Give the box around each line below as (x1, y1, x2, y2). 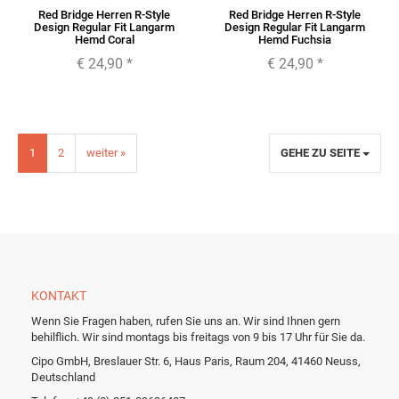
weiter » (86, 146, 126, 160)
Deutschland (31, 370, 95, 385)
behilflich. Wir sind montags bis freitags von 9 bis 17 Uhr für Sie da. (31, 330, 365, 345)
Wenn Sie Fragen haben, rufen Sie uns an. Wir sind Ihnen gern (31, 314, 340, 329)
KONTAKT (31, 289, 86, 304)
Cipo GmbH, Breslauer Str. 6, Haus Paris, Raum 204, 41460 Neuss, (31, 354, 361, 369)
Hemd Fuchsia (258, 33, 331, 47)
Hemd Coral (74, 33, 134, 47)
